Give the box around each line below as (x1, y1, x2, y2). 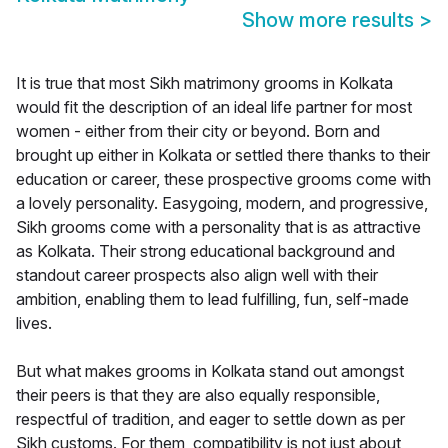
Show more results (242, 8, 419, 33)
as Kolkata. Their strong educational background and (16, 241, 395, 262)
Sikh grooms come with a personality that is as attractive (16, 217, 421, 238)
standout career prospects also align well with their (16, 265, 378, 286)
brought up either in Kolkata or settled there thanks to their (16, 145, 430, 166)
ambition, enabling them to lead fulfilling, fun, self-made (16, 289, 409, 310)
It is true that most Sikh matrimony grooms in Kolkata (16, 73, 393, 94)
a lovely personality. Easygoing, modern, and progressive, (16, 193, 428, 214)
